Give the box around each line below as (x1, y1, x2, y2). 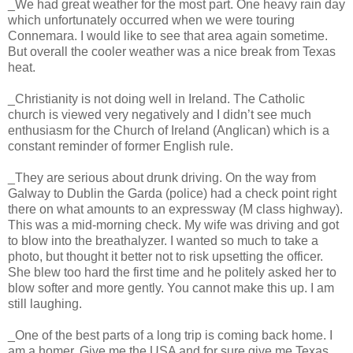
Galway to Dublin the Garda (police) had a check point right (8, 186, 336, 200)
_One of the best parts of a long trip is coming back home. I (8, 328, 333, 342)
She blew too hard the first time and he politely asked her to (8, 265, 336, 279)
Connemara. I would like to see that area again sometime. (8, 28, 328, 43)
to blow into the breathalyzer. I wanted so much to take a (8, 233, 318, 247)
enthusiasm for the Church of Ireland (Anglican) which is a (8, 123, 329, 137)
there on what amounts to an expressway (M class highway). (8, 202, 343, 216)
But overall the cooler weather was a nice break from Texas (8, 44, 336, 58)
